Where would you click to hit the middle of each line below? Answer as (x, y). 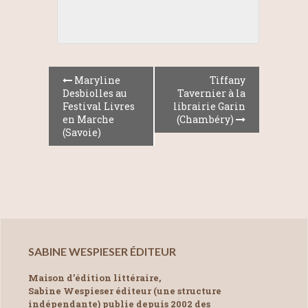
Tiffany (228, 80)
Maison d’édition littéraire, (95, 278)
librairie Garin (209, 106)
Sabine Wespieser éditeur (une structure (125, 291)
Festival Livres (99, 106)
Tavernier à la (211, 93)
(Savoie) (82, 132)
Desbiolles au (95, 93)
